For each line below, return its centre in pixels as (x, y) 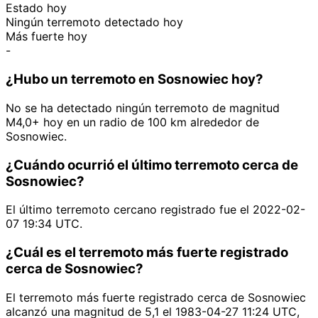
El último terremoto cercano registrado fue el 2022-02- (155, 210)
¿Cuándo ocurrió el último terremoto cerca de (152, 165)
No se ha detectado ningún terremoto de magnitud (143, 108)
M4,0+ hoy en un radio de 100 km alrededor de (132, 122)
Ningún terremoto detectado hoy (94, 22)
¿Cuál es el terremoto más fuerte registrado (147, 253)
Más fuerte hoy (46, 37)
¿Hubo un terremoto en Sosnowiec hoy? (135, 79)
